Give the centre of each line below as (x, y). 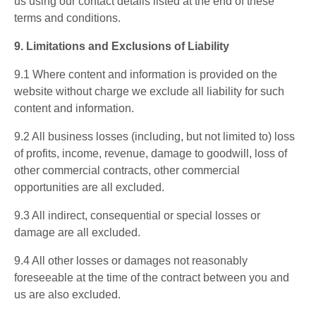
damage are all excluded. (77, 232)
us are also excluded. (67, 294)
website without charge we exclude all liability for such (149, 91)
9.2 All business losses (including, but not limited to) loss (154, 136)
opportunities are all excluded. (89, 187)
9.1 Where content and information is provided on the (146, 74)
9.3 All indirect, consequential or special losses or (137, 215)
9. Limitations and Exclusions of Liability (122, 46)
